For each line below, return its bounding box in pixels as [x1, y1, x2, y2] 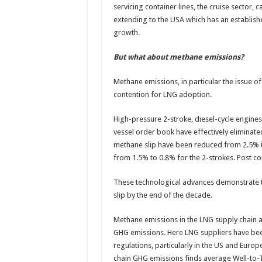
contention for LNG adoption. [113, 90, 212, 99]
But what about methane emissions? [113, 53, 244, 61]
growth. [113, 28, 140, 37]
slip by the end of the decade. [113, 191, 212, 199]
